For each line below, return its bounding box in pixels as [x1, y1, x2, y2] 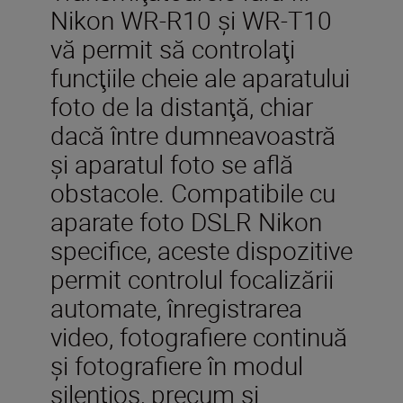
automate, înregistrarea [50, 290, 302, 325]
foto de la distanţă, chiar [50, 88, 313, 123]
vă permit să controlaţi [50, 31, 295, 66]
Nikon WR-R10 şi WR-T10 [50, 2, 332, 37]
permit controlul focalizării [50, 261, 334, 296]
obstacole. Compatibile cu [50, 175, 336, 210]
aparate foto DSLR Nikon [50, 203, 322, 238]
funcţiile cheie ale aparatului [50, 59, 350, 94]
